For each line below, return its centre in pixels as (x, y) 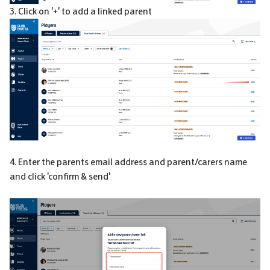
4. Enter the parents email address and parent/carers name (128, 162)
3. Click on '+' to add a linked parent (81, 11)
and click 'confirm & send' (60, 176)
